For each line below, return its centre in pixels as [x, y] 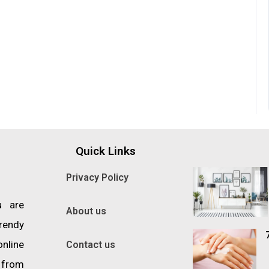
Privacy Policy [98, 177]
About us [86, 211]
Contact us [91, 245]
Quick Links [105, 151]
